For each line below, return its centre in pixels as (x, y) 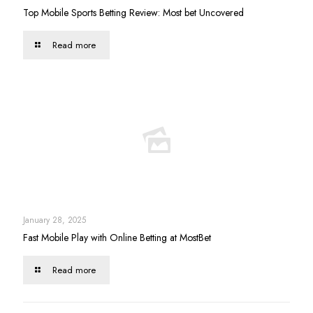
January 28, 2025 (54, 220)
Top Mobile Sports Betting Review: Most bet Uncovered (133, 13)
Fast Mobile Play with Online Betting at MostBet (117, 238)
